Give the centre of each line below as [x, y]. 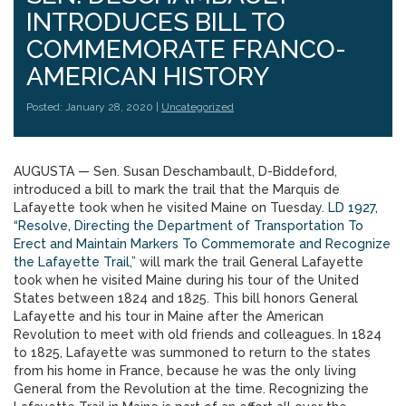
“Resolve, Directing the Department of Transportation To [188, 226]
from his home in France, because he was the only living [185, 371]
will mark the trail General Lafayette [250, 262]
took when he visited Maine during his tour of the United [186, 280]
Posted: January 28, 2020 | [94, 107]
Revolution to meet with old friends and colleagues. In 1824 [198, 334]
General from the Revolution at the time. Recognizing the [191, 389]
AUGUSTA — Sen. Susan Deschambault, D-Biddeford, [175, 171]
